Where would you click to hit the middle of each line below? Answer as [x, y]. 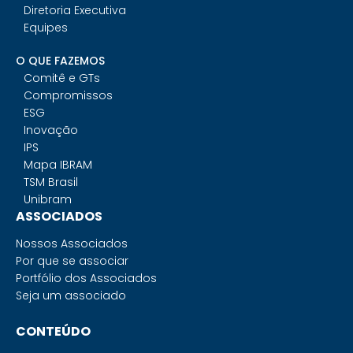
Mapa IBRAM [58, 165]
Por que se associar [72, 261]
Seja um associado [71, 296]
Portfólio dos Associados [86, 279]
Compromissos [68, 96]
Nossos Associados [72, 244]
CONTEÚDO [53, 332]
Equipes [46, 28]
